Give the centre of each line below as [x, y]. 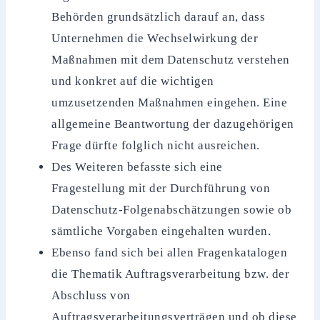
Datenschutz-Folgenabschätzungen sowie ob [172, 210]
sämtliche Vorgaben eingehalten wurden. [161, 231]
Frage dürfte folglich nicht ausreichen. [156, 146]
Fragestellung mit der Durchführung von [161, 189]
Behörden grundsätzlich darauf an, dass [159, 17]
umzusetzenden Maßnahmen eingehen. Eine [170, 103]
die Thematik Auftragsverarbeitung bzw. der [171, 274]
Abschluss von [91, 296]
